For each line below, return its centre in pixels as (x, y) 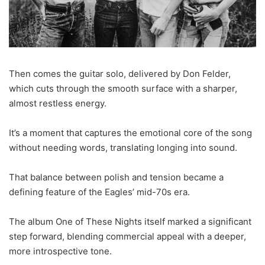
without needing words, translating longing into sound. (123, 148)
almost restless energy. (58, 104)
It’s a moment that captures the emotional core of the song (130, 133)
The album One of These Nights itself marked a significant (130, 222)
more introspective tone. (60, 251)
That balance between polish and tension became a (116, 177)
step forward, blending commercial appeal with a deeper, (127, 237)
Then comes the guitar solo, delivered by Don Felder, (120, 74)
